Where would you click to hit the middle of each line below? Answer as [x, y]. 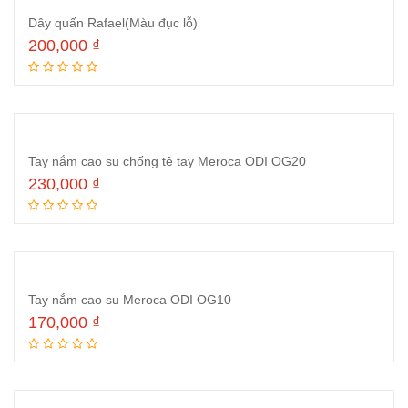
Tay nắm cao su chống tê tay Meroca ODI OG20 [167, 161]
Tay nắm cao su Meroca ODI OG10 [130, 300]
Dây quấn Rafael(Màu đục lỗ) [113, 23]
